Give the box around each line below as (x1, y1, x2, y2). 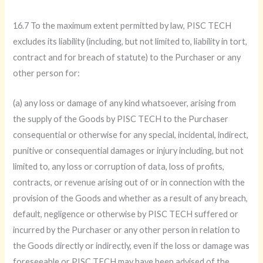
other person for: (13, 68, 80, 79)
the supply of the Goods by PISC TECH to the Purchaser (13, 113, 229, 124)
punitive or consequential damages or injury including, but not (13, 145, 244, 156)
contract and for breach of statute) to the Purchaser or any (13, 52, 241, 63)
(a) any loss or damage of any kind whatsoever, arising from (13, 97, 237, 108)
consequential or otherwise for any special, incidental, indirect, (13, 129, 249, 140)
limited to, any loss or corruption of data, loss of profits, (13, 161, 225, 171)
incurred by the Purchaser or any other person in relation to (13, 224, 241, 235)
